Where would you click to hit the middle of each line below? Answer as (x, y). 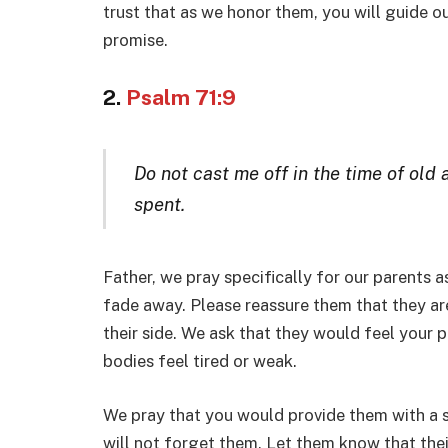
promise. (135, 39)
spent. (159, 203)
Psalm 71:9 (181, 98)
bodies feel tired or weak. (200, 361)
